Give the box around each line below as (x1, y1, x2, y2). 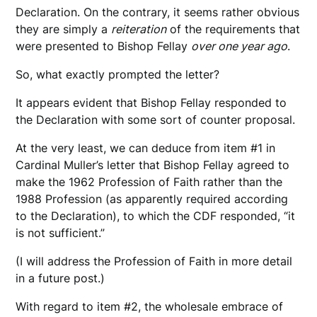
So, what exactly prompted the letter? (16, 67, 220, 82)
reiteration (111, 22, 167, 37)
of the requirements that (166, 22, 301, 37)
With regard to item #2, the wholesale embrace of (16, 299, 284, 314)
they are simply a (16, 22, 112, 37)
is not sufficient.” (16, 226, 105, 241)
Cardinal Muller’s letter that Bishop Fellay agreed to (16, 158, 290, 173)
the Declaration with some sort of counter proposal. (16, 113, 296, 127)
